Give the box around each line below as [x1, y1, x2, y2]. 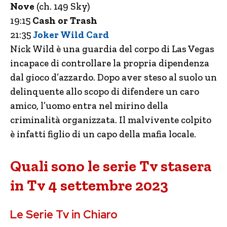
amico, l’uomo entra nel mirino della [10, 100, 168, 111]
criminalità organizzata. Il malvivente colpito [10, 114, 211, 126]
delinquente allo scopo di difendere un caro [10, 86, 199, 97]
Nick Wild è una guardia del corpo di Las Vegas [10, 43, 214, 55]
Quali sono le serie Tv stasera [10, 157, 212, 175]
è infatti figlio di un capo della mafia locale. [10, 128, 196, 140]
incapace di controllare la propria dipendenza [10, 57, 209, 69]
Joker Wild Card [33, 29, 109, 41]
